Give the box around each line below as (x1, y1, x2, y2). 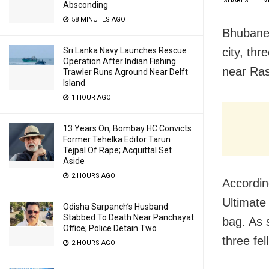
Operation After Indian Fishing (63, 56, 176, 66)
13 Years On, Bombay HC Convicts (63, 124, 192, 133)
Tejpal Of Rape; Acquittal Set (63, 145, 172, 155)
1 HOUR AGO (70, 94, 111, 101)
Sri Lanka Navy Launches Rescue (63, 46, 187, 55)
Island (63, 78, 85, 88)
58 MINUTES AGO (70, 16, 125, 23)
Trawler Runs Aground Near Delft (63, 67, 188, 77)
